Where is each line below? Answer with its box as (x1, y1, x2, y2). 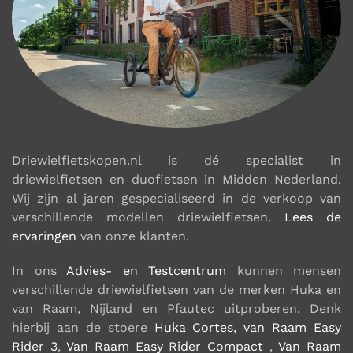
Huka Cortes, (154, 320, 237, 336)
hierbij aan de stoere (12, 320, 154, 336)
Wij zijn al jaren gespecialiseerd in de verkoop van (12, 191, 341, 206)
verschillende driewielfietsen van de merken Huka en (12, 282, 341, 298)
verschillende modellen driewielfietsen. (12, 210, 284, 225)
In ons (12, 263, 66, 279)
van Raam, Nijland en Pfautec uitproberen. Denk (12, 301, 341, 317)
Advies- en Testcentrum (66, 263, 226, 279)
